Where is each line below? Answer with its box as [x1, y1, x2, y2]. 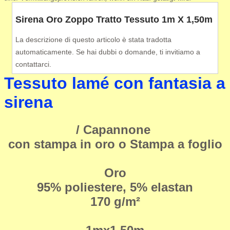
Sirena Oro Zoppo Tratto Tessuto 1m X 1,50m [15, 14, 213, 25]
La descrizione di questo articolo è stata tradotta [15, 35, 171, 44]
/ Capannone [76, 122, 154, 137]
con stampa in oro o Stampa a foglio [8, 137, 222, 151]
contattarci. [15, 60, 51, 68]
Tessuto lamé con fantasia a [4, 73, 225, 92]
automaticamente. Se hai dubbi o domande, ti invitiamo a [15, 47, 200, 56]
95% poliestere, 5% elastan [37, 180, 193, 194]
